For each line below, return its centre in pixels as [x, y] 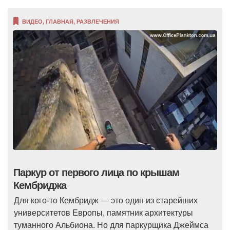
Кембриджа [40, 185]
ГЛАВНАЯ [60, 22]
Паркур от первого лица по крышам [96, 172]
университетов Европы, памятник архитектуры [103, 213]
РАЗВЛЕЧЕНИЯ [98, 22]
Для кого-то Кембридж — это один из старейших [106, 200]
